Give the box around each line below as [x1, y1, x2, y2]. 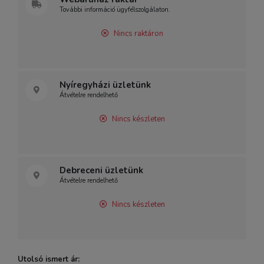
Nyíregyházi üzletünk [60, 79, 151, 91]
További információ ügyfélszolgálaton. [60, 5, 170, 14]
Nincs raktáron [111, 28, 163, 39]
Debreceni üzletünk [60, 164, 143, 176]
